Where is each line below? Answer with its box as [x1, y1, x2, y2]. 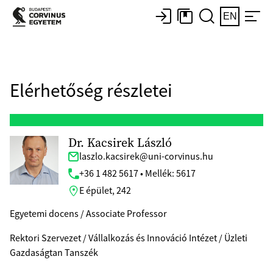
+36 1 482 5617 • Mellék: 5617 [79, 167, 196, 180]
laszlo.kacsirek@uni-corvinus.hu [79, 150, 213, 163]
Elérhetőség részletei [10, 79, 172, 102]
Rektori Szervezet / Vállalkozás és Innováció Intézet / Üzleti [10, 232, 247, 244]
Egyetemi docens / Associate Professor [10, 207, 167, 220]
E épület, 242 [79, 184, 131, 197]
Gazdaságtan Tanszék [10, 246, 98, 259]
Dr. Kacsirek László [68, 134, 172, 151]
